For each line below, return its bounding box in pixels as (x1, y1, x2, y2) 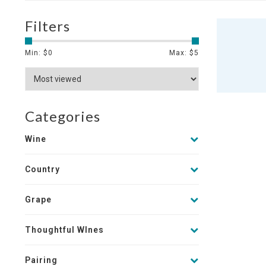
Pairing (25, 255, 58, 265)
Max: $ (169, 49, 194, 57)
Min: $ (25, 49, 48, 57)
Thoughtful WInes (25, 225, 104, 235)
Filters (25, 17, 70, 34)
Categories (25, 107, 100, 125)
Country (25, 164, 60, 174)
